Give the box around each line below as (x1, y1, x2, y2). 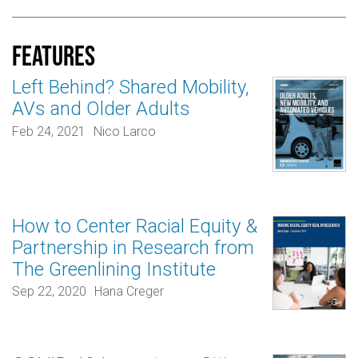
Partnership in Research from (12, 236, 254, 259)
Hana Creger (93, 284, 164, 300)
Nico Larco (93, 123, 156, 139)
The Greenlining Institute (12, 257, 216, 280)
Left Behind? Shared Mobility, (12, 76, 249, 99)
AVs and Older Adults (12, 97, 190, 121)
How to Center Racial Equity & (12, 214, 257, 237)
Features (12, 39, 95, 71)
